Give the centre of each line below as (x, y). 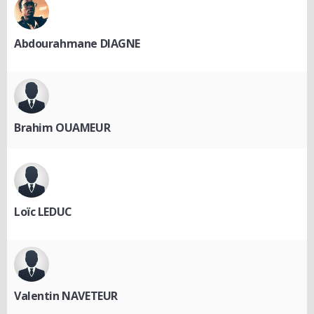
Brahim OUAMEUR (62, 128)
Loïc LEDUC (43, 212)
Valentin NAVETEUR (66, 296)
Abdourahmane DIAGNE (77, 44)
